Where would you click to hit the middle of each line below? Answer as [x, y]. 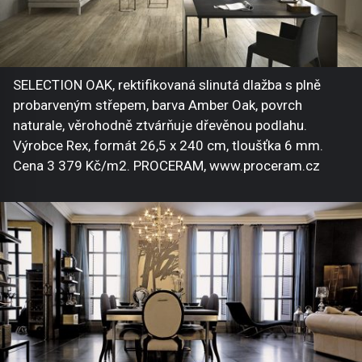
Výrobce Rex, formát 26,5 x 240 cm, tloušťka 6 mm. [168, 145]
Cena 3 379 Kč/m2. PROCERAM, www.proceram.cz [166, 165]
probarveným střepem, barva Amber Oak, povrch [158, 105]
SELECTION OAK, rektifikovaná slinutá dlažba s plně [167, 84]
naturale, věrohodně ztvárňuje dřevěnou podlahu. [160, 125]
